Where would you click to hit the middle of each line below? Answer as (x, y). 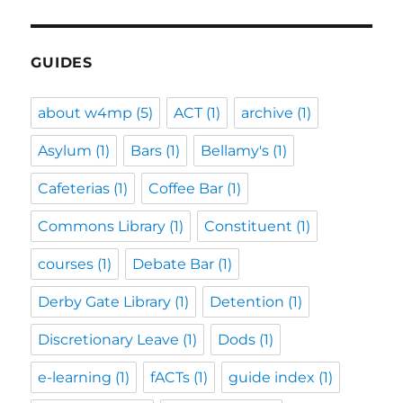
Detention (247, 302)
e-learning (75, 378)
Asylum (65, 151)
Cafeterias (74, 189)
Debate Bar (174, 264)
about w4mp (85, 113)
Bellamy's (235, 151)
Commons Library (102, 227)
